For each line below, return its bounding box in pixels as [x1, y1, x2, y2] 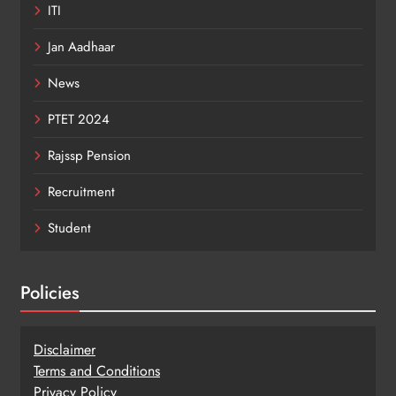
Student [48, 217, 91, 238]
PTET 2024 [48, 109, 110, 129]
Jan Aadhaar [48, 36, 115, 57]
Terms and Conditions [34, 360, 160, 381]
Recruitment [48, 181, 115, 202]
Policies [20, 278, 80, 306]
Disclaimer [34, 339, 95, 360]
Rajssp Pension [48, 145, 131, 165]
